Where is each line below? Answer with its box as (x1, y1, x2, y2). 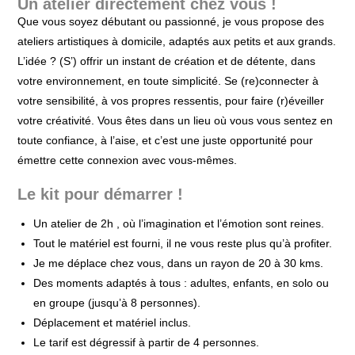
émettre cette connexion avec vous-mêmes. (17, 154, 241, 166)
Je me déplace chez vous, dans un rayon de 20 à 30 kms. (33, 257, 327, 269)
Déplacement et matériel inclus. (33, 316, 192, 329)
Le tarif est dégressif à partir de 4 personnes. (33, 336, 260, 349)
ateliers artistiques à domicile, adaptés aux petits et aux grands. (17, 35, 337, 48)
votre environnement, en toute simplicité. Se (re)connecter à (17, 74, 319, 87)
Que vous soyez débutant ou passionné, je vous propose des (17, 15, 325, 28)
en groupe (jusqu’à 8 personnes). (33, 296, 204, 309)
